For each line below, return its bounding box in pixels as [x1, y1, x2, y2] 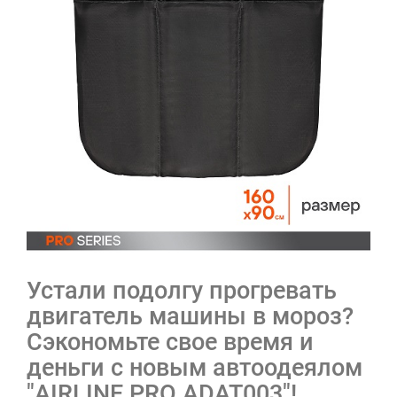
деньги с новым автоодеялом [27, 354, 362, 383]
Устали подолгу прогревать [27, 276, 337, 306]
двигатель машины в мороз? [27, 302, 354, 331]
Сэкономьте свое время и [27, 328, 314, 357]
